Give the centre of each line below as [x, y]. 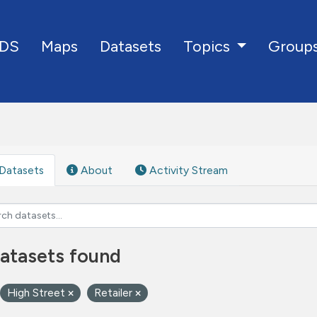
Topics [208, 46]
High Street [38, 293]
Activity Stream [187, 170]
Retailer [115, 293]
